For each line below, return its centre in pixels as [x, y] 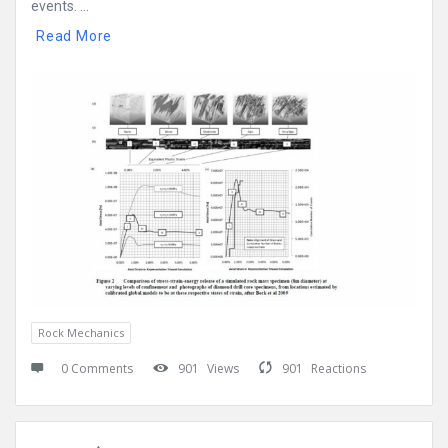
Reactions [338, 369]
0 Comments [97, 369]
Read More [74, 36]
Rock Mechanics [81, 333]
